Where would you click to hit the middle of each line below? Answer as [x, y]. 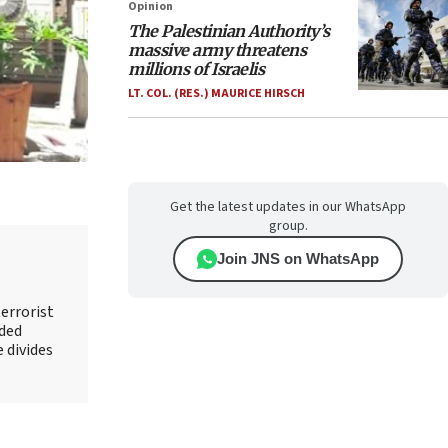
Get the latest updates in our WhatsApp [288, 207]
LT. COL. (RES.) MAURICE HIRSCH [216, 93]
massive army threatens [217, 50]
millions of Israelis [196, 69]
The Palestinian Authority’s [229, 31]
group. [288, 226]
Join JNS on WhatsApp [298, 258]
